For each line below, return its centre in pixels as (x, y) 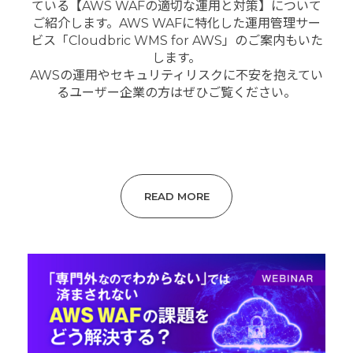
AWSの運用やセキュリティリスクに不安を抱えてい (176, 76)
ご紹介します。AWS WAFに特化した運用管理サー (176, 24)
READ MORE (176, 197)
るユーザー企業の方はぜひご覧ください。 (176, 93)
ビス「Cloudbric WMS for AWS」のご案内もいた (176, 41)
